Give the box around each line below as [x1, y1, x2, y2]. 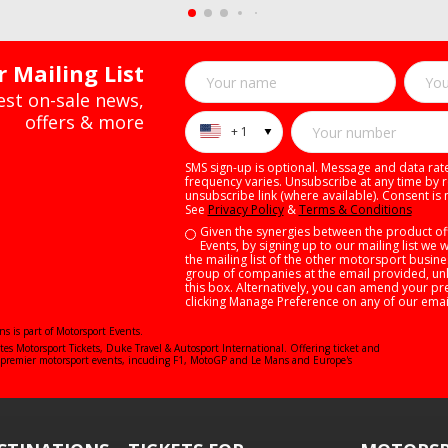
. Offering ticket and [284, 341, 380, 355]
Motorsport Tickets [16, 341, 100, 355]
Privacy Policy [207, 201, 284, 218]
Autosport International [174, 341, 284, 355]
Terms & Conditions [298, 201, 412, 218]
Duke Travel [106, 341, 162, 355]
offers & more [24, 110, 144, 134]
